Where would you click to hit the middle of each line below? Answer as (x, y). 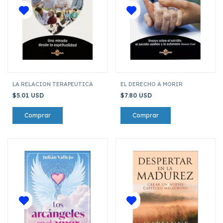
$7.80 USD (137, 95)
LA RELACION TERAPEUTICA (53, 84)
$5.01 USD (29, 95)
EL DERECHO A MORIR (151, 84)
